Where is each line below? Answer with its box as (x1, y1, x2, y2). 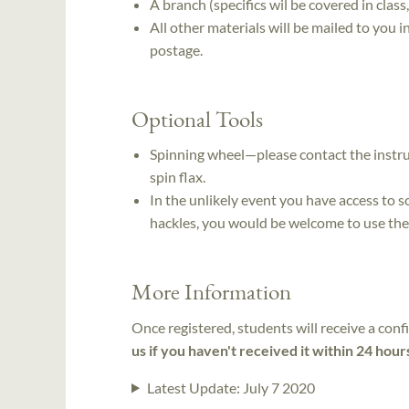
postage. (150, 40, 203, 58)
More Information (131, 277, 291, 307)
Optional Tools (131, 103, 263, 133)
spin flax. (150, 168, 208, 186)
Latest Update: (146, 378, 243, 396)
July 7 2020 (242, 378, 315, 396)
